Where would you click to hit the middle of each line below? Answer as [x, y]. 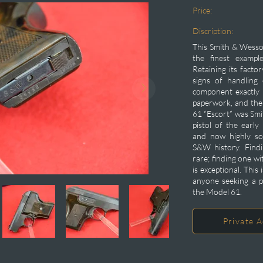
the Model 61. [217, 192]
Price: [202, 10]
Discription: [213, 31]
